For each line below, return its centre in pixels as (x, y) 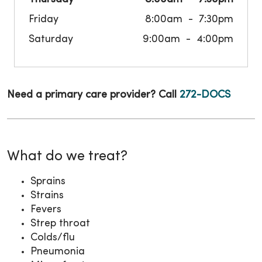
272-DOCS (205, 95)
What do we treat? (67, 157)
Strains (47, 196)
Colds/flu (53, 238)
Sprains (48, 182)
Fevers (46, 210)
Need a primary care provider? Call (93, 95)
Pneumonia (58, 252)
